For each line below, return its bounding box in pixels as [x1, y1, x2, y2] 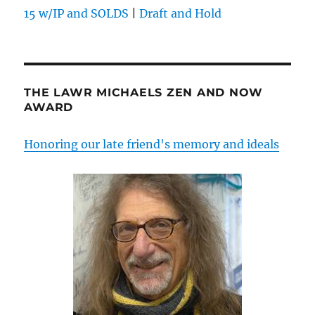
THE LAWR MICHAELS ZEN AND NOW [24, 86, 264, 100]
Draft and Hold [139, 6, 222, 21]
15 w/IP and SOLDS [24, 6, 129, 21]
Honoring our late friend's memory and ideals [24, 137, 280, 152]
